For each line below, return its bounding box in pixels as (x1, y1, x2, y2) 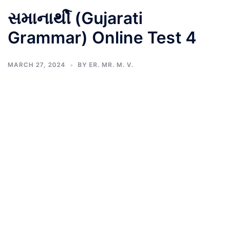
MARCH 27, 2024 (8, 61, 65, 68)
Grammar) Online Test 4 (8, 28, 196, 48)
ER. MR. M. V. (89, 61, 133, 68)
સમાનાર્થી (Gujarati (8, 8, 143, 28)
